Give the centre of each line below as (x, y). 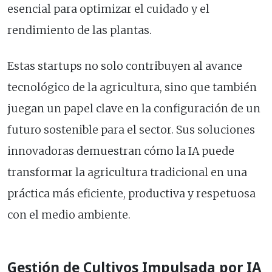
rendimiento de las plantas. (80, 31)
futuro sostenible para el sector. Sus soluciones (131, 130)
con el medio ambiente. (69, 215)
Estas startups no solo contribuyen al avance (125, 66)
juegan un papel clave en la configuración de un (134, 109)
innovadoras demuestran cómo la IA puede (121, 151)
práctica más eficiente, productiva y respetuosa (131, 194)
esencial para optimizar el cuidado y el (108, 9)
